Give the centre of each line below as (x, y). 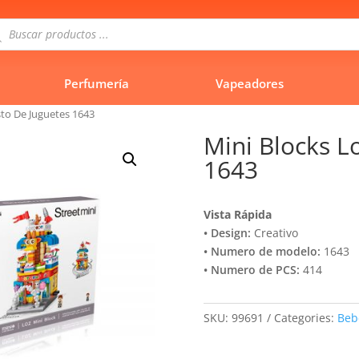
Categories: (304, 317)
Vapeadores (249, 83)
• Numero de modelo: (262, 252)
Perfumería (96, 83)
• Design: (227, 233)
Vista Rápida (237, 215)
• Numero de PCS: (251, 270)
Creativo (274, 233)
